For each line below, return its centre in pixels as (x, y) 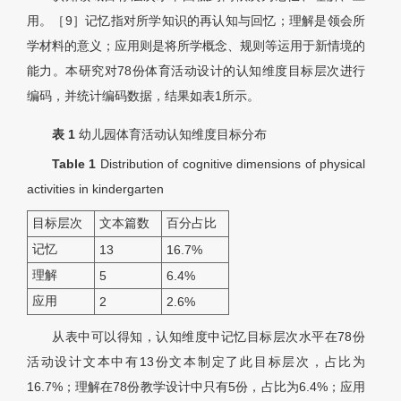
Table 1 (76, 164)
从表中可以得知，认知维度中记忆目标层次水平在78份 (209, 337)
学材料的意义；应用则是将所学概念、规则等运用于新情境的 (196, 46)
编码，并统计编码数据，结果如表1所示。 (143, 96)
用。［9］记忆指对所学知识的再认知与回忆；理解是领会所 (196, 21)
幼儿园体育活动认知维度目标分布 (173, 135)
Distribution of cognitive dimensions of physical (233, 164)
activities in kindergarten (95, 189)
